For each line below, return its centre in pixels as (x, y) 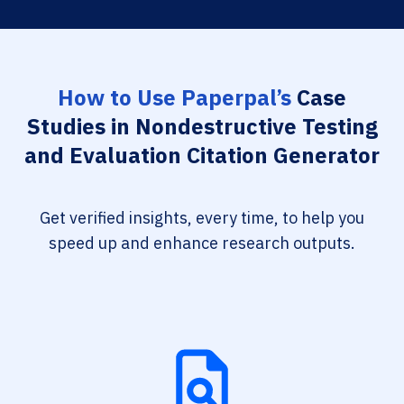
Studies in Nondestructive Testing (202, 126)
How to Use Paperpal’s (174, 97)
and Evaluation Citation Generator (202, 155)
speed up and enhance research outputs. (202, 243)
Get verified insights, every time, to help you (202, 218)
